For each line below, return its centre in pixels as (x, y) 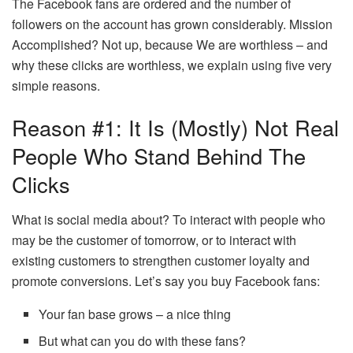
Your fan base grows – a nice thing (135, 314)
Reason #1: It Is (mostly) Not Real (175, 128)
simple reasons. (56, 85)
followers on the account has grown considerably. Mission (172, 24)
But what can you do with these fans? (143, 340)
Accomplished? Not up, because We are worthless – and (170, 44)
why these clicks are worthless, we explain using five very (172, 65)
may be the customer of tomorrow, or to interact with (154, 240)
